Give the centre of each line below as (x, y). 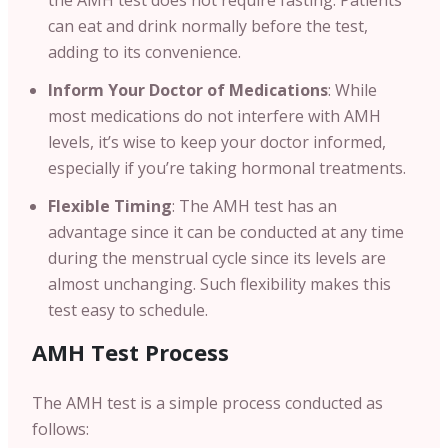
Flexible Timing (110, 205)
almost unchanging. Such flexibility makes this (219, 283)
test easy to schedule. (128, 309)
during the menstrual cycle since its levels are (217, 257)
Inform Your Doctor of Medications (188, 89)
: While (352, 89)
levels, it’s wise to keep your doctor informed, (217, 141)
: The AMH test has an (254, 205)
